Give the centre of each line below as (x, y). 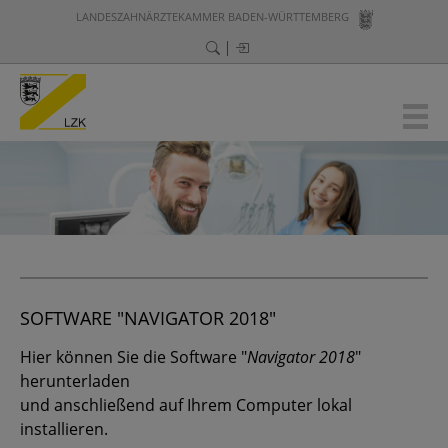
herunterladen (75, 381)
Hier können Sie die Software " (133, 357)
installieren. (64, 429)
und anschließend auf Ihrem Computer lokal (186, 405)
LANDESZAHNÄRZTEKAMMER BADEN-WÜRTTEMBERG (212, 16)
